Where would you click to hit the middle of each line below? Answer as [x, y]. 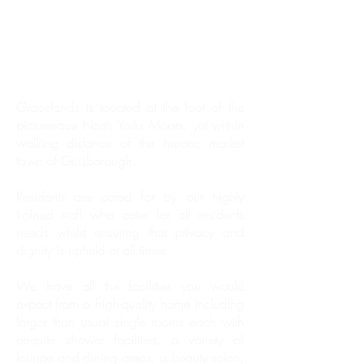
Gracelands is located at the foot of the [130, 107]
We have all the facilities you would [130, 286]
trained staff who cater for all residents [130, 214]
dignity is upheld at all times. [93, 250]
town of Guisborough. [76, 161]
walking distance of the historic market [130, 143]
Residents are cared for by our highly [130, 197]
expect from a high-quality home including [130, 304]
